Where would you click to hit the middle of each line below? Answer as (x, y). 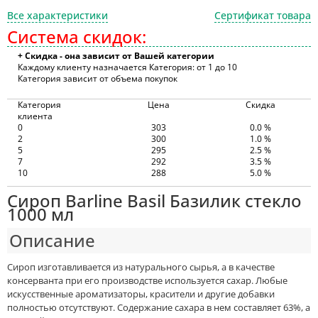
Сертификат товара (263, 15)
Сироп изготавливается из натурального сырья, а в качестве (141, 267)
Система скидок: (77, 37)
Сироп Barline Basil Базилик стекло (154, 201)
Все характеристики (57, 15)
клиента (35, 116)
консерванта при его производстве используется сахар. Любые (147, 280)
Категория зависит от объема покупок (98, 78)
